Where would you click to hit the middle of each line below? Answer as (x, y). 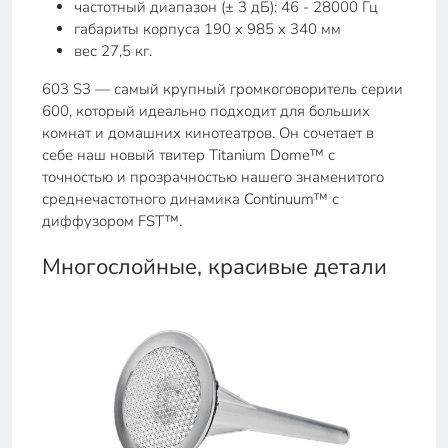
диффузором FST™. (112, 221)
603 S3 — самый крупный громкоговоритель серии (222, 89)
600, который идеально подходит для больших (206, 111)
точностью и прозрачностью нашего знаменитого (213, 177)
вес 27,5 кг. (113, 51)
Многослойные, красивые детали (214, 267)
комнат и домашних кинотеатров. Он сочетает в (208, 133)
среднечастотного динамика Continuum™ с (190, 199)
